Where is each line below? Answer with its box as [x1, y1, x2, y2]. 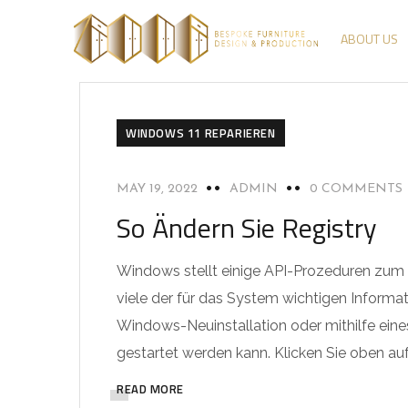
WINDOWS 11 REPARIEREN [126, 124, 276, 142]
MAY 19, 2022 [117, 182, 198, 196]
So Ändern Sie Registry [117, 207, 376, 249]
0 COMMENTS [310, 182, 403, 196]
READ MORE [117, 380, 184, 398]
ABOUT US [340, 28, 398, 48]
